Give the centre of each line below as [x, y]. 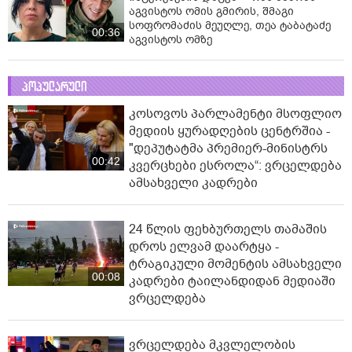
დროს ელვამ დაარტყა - [204, 246]
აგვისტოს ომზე [170, 39]
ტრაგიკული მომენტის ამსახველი [235, 264]
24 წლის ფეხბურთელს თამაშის [228, 229]
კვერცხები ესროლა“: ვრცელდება [235, 165]
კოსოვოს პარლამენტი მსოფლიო [235, 114]
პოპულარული [55, 86]
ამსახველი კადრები [193, 183]
